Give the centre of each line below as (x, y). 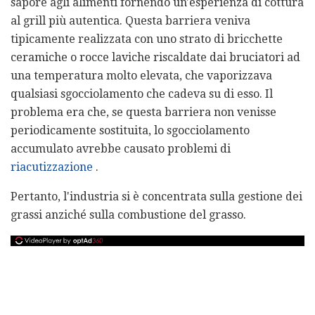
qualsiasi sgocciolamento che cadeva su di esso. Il (142, 94)
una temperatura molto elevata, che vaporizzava (141, 75)
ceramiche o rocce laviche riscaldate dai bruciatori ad (155, 57)
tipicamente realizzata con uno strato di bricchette (147, 39)
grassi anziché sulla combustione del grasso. (128, 214)
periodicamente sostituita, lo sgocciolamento (130, 130)
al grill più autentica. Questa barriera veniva (130, 20)
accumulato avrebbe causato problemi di (121, 148)
